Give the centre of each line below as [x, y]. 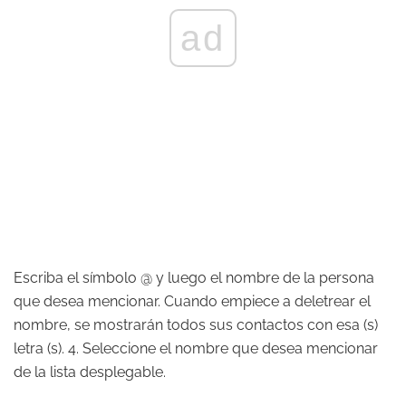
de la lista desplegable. [90, 372]
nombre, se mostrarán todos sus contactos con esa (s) [196, 325]
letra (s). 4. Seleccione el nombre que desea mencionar [196, 348]
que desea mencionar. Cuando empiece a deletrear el [192, 301]
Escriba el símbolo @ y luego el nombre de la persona [194, 278]
